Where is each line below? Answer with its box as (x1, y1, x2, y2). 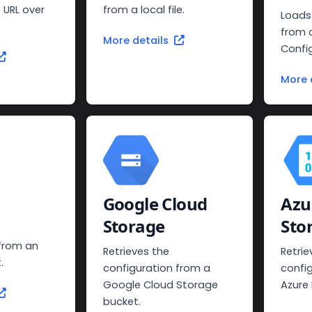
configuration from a (102, 261, 210, 276)
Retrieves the (102, 244, 169, 259)
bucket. (102, 295, 141, 309)
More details (102, 33, 169, 48)
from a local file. (102, 3, 185, 17)
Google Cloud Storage (102, 278, 218, 292)
